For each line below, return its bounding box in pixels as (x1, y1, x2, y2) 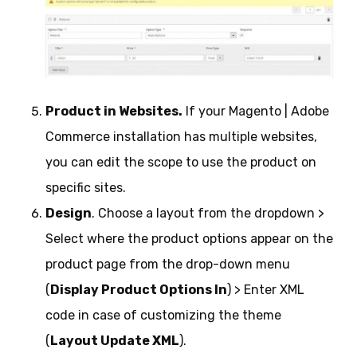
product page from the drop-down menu (45, 257, 290, 273)
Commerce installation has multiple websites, (45, 129, 317, 145)
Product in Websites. (45, 104, 182, 120)
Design (45, 206, 92, 222)
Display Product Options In (49, 282, 227, 298)
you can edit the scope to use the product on (45, 155, 316, 171)
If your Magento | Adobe (182, 104, 329, 120)
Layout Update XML (49, 333, 179, 349)
